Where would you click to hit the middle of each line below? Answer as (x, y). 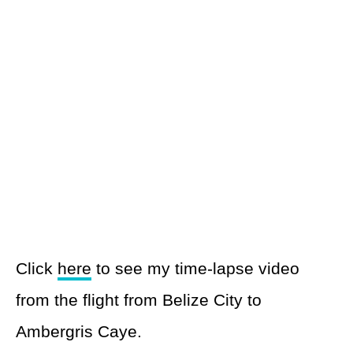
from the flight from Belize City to (139, 300)
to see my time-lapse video (195, 268)
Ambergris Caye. (79, 331)
